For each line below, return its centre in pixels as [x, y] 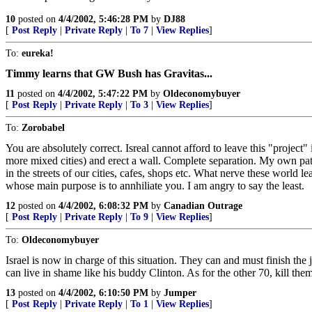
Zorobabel [43, 128]
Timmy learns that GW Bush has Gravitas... [109, 73]
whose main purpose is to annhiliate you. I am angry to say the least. [155, 186]
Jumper [180, 293]
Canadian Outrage [203, 206]
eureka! [38, 53]
